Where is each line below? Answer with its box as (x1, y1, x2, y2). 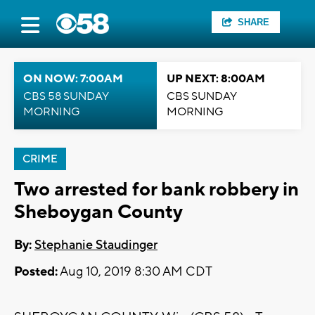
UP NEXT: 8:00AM (167, 72, 265, 86)
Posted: (14, 264, 58, 281)
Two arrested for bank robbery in (14, 177, 299, 202)
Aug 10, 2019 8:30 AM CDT (58, 264, 212, 281)
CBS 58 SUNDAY (23, 89, 109, 103)
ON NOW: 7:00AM (23, 72, 123, 86)
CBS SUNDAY (167, 89, 237, 103)
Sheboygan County (14, 200, 183, 224)
